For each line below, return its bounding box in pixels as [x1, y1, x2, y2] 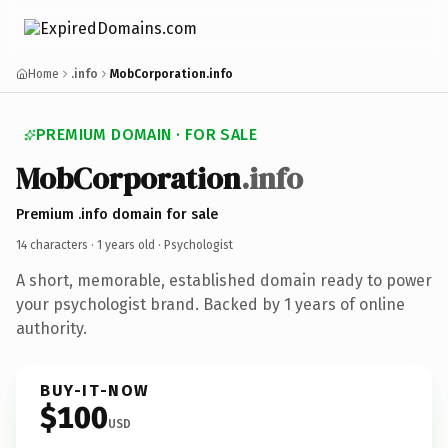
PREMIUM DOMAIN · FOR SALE [36, 125, 257, 144]
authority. [16, 318, 87, 338]
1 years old [97, 237, 155, 252]
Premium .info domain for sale [16, 205, 218, 223]
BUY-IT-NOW [40, 380, 150, 400]
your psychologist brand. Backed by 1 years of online [16, 294, 405, 314]
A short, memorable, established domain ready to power [16, 270, 432, 290]
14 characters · [16, 237, 97, 252]
